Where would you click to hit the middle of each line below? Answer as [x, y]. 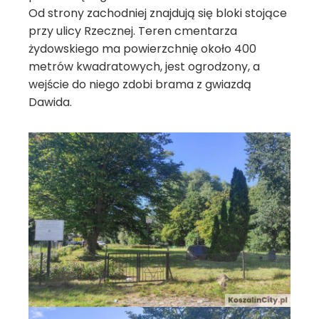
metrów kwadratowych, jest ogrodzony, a [144, 67]
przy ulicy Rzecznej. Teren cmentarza [133, 31]
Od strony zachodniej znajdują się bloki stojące [158, 13]
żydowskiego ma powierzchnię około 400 [142, 49]
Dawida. [50, 102]
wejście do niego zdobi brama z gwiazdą [140, 84]
